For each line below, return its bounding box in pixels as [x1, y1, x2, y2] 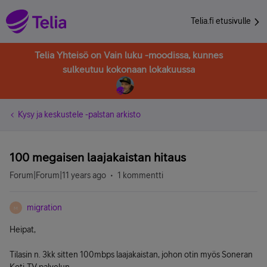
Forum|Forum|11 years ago [10, 170, 106, 180]
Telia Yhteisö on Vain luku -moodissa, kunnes [35, 49, 223, 60]
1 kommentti [117, 170, 163, 180]
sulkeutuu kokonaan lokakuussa [63, 64, 195, 74]
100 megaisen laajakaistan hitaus [10, 150, 186, 164]
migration [27, 203, 62, 212]
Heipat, [10, 225, 36, 234]
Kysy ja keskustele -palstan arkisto [18, 110, 141, 119]
